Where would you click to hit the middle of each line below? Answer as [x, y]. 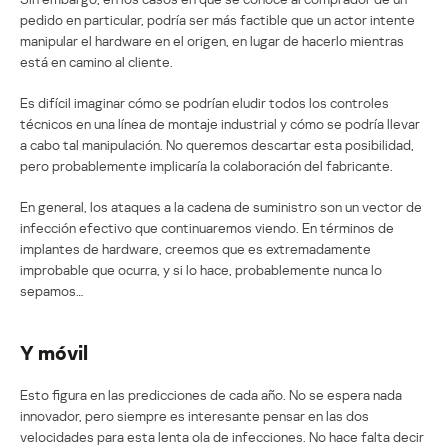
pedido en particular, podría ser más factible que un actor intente [217, 19]
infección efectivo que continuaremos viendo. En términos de [207, 227]
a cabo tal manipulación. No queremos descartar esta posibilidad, [217, 144]
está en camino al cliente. [96, 61]
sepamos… [51, 290]
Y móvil [54, 351]
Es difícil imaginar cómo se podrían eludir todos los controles [204, 102]
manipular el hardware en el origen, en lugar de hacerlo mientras [212, 40]
